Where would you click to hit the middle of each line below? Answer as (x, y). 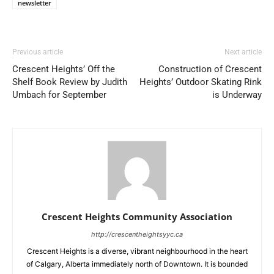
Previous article (38, 52)
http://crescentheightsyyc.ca (137, 234)
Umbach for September (59, 94)
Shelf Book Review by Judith (70, 82)
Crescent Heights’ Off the (64, 69)
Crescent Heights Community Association (137, 216)
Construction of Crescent (210, 69)
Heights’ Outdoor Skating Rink (201, 82)
